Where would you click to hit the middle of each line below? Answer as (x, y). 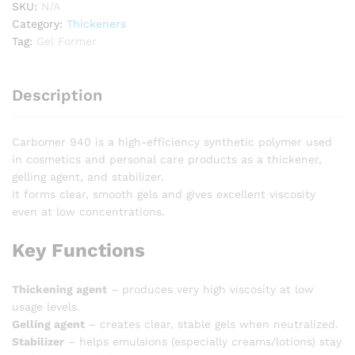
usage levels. (46, 307)
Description (57, 95)
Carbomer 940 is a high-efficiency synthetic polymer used (172, 142)
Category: (39, 24)
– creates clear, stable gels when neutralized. (212, 324)
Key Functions (78, 251)
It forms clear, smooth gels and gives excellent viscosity (164, 195)
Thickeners (96, 24)
